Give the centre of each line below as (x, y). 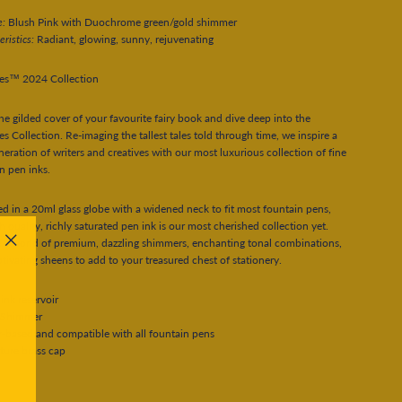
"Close (25, 258)
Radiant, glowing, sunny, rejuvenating (125, 39)
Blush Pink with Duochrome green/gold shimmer (122, 22)
